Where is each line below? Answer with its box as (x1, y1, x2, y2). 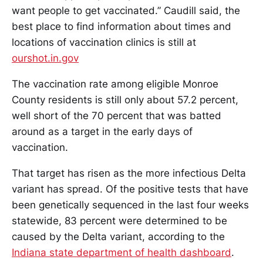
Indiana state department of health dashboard (12, 247, 231, 259)
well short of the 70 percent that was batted (12, 110, 221, 122)
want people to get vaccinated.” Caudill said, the (12, 5, 240, 17)
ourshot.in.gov (12, 52, 79, 65)
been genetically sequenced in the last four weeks (12, 199, 249, 211)
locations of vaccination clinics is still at (12, 36, 196, 49)
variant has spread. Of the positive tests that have (12, 183, 248, 195)
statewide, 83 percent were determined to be (12, 215, 227, 227)
